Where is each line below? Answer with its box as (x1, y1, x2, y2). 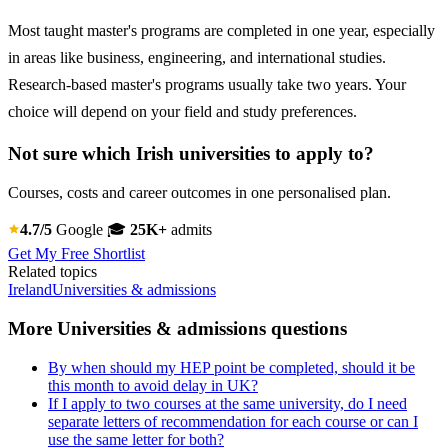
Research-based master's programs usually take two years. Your (8, 75, 406, 93)
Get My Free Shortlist (8, 245, 145, 263)
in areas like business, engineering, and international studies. (8, 48, 386, 66)
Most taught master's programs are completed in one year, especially (8, 21, 435, 39)
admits (167, 221, 212, 239)
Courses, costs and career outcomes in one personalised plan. (8, 184, 391, 202)
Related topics (8, 263, 97, 281)
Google (52, 221, 107, 239)
